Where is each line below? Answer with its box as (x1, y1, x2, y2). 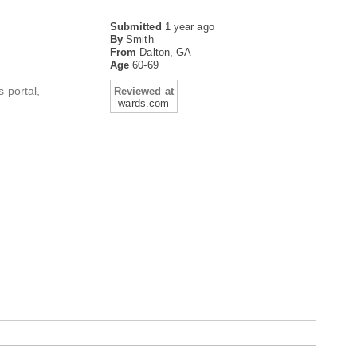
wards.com (118, 97, 170, 109)
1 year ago (164, 21, 214, 33)
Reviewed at (113, 85, 174, 97)
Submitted (109, 21, 165, 33)
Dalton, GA (139, 46, 192, 58)
